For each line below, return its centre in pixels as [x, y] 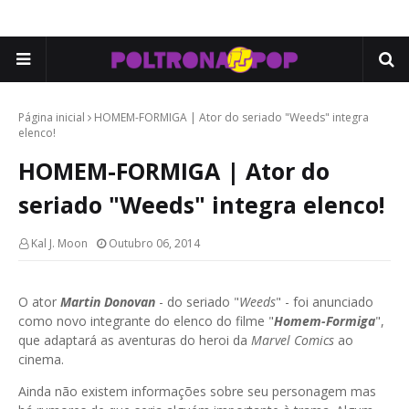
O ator [39, 302]
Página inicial [52, 117]
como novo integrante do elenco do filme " [146, 321]
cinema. [41, 359]
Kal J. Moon [59, 243]
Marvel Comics [293, 340]
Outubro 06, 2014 [154, 243]
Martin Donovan [108, 302]
